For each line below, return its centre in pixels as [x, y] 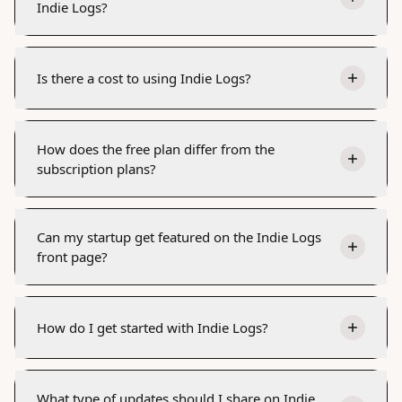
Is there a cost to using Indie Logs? [144, 78]
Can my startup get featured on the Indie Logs [179, 236]
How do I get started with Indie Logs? [153, 327]
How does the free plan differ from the [156, 149]
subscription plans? [96, 168]
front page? [72, 256]
